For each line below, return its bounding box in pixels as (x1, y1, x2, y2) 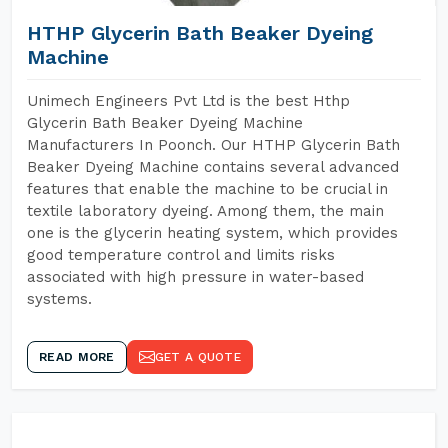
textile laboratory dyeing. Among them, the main (27, 202, 384, 220)
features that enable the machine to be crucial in (27, 180, 388, 198)
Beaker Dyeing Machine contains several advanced (27, 158, 399, 176)
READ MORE (39, 350, 115, 364)
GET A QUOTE (154, 350, 241, 364)
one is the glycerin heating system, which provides (27, 224, 398, 242)
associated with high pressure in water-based (27, 268, 364, 286)
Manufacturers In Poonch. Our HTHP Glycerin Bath (27, 136, 400, 154)
